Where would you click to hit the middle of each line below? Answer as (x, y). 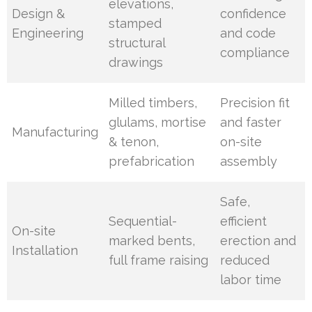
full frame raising (159, 260)
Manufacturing (55, 132)
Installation (45, 251)
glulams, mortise (158, 123)
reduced (245, 260)
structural (137, 43)
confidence (253, 14)
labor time (251, 280)
